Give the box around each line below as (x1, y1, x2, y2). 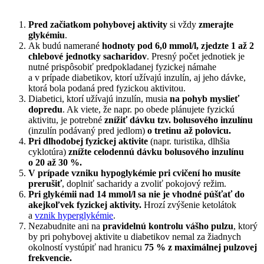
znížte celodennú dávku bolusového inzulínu (68, 146, 244, 157)
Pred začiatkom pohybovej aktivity (28, 19, 167, 29)
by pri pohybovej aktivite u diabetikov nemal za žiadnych (28, 231, 241, 242)
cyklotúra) (28, 146, 68, 157)
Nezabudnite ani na (28, 220, 103, 231)
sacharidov (103, 51, 147, 61)
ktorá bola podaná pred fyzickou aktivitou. (28, 82, 186, 93)
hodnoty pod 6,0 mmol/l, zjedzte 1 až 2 (102, 40, 254, 51)
